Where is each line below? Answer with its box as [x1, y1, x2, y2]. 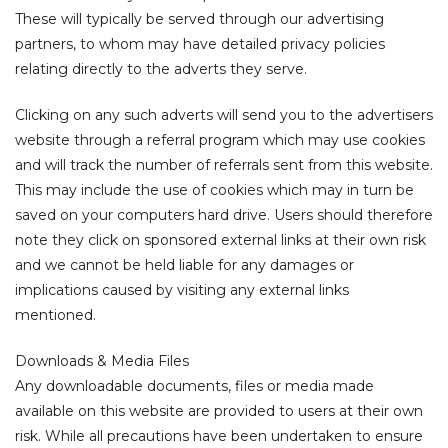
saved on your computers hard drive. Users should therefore [15, 206, 433, 224]
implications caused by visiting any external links [15, 281, 349, 299]
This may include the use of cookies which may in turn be [15, 181, 414, 199]
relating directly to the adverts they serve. [15, 60, 307, 78]
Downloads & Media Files [15, 352, 189, 370]
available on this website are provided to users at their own [15, 402, 423, 420]
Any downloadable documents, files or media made [15, 377, 374, 395]
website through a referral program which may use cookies [15, 131, 425, 149]
